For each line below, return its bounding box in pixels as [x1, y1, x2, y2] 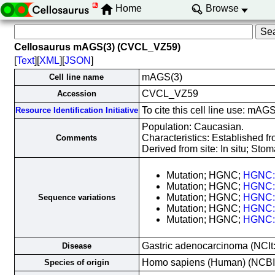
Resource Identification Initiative [15, 106, 138, 115]
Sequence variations [37, 193, 115, 202]
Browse [205, 3, 239, 14]
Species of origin [44, 258, 109, 267]
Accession [56, 89, 96, 98]
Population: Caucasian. [141, 122, 244, 132]
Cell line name [49, 72, 104, 82]
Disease [61, 241, 91, 250]
